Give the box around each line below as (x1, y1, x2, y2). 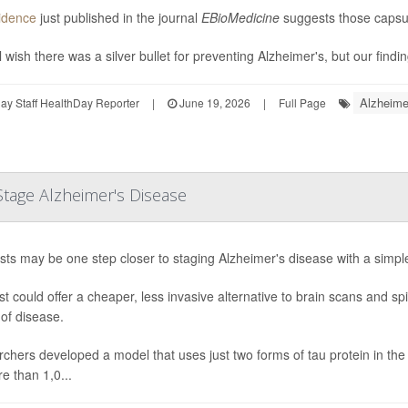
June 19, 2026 (176, 94, 250, 110)
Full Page (278, 94, 326, 110)
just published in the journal (36, 7, 201, 26)
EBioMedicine (200, 7, 280, 26)
